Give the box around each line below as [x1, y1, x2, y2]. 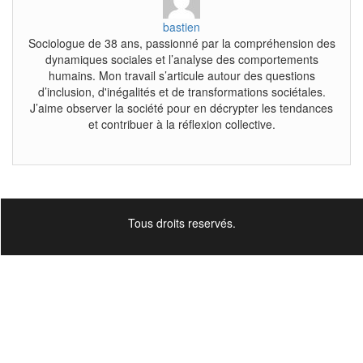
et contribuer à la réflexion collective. [88, 115, 275, 132]
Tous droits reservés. [127, 214, 236, 231]
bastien [163, 18, 200, 35]
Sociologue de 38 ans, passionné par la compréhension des [28, 34, 335, 51]
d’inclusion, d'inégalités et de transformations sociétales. [37, 83, 326, 100]
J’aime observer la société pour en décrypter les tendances [30, 99, 333, 116]
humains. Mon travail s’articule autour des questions [48, 66, 315, 83]
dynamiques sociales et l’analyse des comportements [45, 50, 318, 67]
